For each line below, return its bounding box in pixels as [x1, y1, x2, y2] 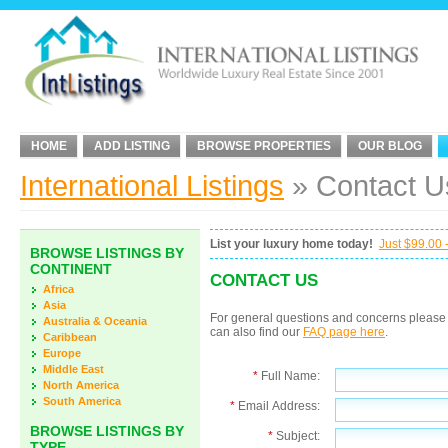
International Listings [20, 169, 284, 202]
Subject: [273, 429, 320, 443]
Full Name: [258, 369, 320, 383]
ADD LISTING [94, 139, 170, 153]
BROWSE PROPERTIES [197, 139, 331, 153]
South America [43, 395, 121, 407]
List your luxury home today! [210, 237, 373, 251]
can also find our [210, 325, 303, 339]
